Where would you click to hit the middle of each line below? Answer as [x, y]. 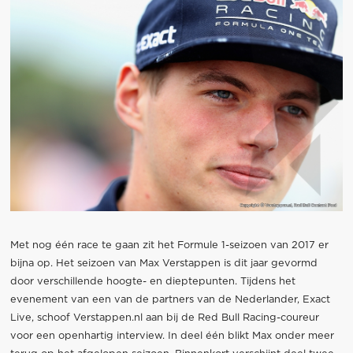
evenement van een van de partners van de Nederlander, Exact [170, 300]
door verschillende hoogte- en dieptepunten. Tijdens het [152, 282]
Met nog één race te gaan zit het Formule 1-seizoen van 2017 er [169, 246]
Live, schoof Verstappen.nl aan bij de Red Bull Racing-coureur [164, 318]
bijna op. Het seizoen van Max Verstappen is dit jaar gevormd [163, 264]
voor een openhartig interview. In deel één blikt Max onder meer [172, 336]
